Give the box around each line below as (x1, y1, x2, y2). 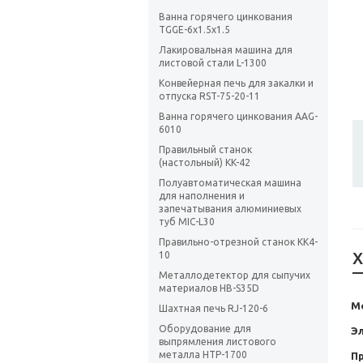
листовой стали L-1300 (159, 58, 267, 69)
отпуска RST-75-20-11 (159, 91, 260, 102)
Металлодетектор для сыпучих (159, 270, 310, 281)
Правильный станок (159, 144, 252, 156)
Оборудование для (159, 323, 251, 335)
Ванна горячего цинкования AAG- (159, 111, 318, 122)
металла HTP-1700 (159, 349, 247, 361)
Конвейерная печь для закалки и (159, 78, 314, 89)
